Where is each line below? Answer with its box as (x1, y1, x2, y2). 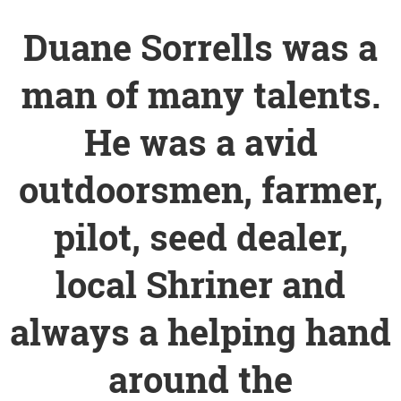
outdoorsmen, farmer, (18, 165, 383, 213)
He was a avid (83, 117, 318, 166)
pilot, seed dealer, (53, 212, 348, 260)
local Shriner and (55, 260, 346, 308)
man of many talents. (21, 70, 380, 118)
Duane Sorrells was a (23, 22, 378, 71)
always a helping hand (10, 307, 391, 355)
